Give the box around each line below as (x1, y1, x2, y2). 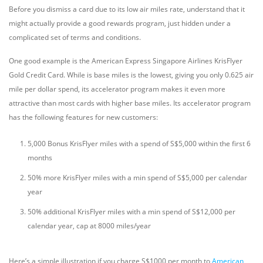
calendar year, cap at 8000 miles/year (28, 221, 151, 231)
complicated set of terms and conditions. (9, 32, 141, 42)
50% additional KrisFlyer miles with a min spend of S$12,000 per (28, 207, 235, 217)
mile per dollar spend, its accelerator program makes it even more (9, 84, 225, 94)
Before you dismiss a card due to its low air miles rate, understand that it (9, 4, 245, 14)
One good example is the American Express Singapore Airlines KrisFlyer (9, 56, 242, 66)
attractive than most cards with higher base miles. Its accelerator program (9, 98, 251, 108)
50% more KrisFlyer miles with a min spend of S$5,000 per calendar (28, 173, 247, 183)
